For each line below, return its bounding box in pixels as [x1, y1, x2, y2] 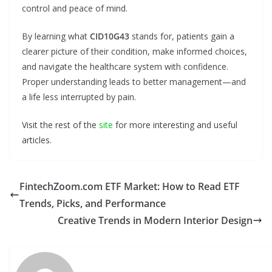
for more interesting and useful [113, 119, 237, 131]
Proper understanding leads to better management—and [22, 76, 246, 87]
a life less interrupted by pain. [22, 91, 136, 103]
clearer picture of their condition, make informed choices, [22, 46, 247, 57]
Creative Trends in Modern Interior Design [58, 214, 253, 227]
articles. [22, 134, 52, 146]
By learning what [22, 30, 90, 42]
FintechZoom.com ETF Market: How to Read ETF [19, 180, 240, 193]
